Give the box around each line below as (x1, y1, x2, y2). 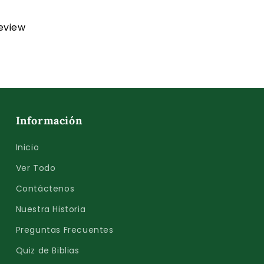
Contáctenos (15, 183, 75, 194)
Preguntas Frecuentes (15, 224, 114, 236)
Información (15, 114, 82, 127)
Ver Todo (15, 162, 56, 174)
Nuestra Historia (15, 203, 86, 215)
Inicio (15, 141, 39, 153)
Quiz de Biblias (15, 245, 80, 256)
